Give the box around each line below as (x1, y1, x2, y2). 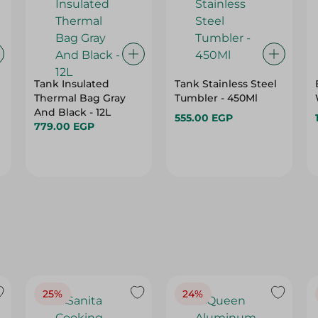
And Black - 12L (34, 106, 111, 119)
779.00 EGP (34, 120, 95, 133)
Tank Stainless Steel (174, 77, 277, 90)
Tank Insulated (34, 77, 110, 90)
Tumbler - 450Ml (174, 92, 258, 104)
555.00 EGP (174, 111, 233, 124)
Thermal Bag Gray (34, 92, 126, 104)
